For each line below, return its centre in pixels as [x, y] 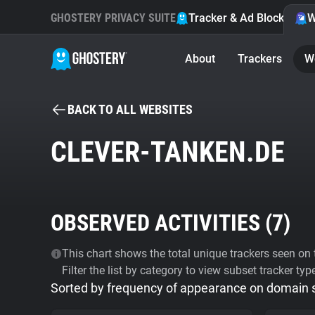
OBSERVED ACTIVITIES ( [161, 223]
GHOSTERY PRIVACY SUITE [113, 18]
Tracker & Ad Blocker [242, 18]
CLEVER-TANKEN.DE [168, 152]
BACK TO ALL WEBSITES [130, 109]
